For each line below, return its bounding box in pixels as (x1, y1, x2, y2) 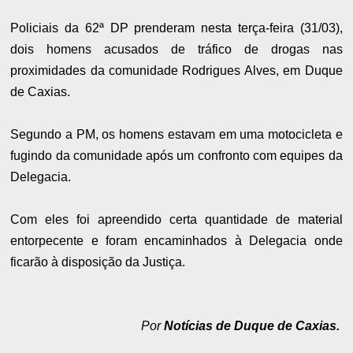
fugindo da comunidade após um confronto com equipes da (10, 148, 343, 162)
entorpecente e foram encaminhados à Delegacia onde (10, 233, 343, 247)
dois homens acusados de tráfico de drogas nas (10, 42, 343, 56)
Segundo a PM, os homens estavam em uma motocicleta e (10, 127, 343, 141)
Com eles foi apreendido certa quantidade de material (10, 212, 343, 226)
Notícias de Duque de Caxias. (163, 318, 343, 333)
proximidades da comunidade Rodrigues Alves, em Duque (10, 63, 343, 77)
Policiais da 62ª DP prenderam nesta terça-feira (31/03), (10, 20, 343, 35)
